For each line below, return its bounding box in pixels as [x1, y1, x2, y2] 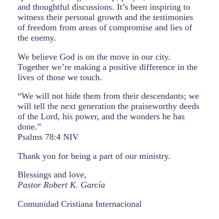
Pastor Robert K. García [18, 180, 105, 190]
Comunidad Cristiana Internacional [18, 198, 142, 209]
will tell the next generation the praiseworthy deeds [18, 101, 199, 111]
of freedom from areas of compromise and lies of [18, 22, 192, 33]
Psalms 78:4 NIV [18, 132, 79, 142]
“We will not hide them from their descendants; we [18, 91, 199, 101]
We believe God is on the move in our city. [18, 51, 173, 62]
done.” [18, 122, 41, 132]
